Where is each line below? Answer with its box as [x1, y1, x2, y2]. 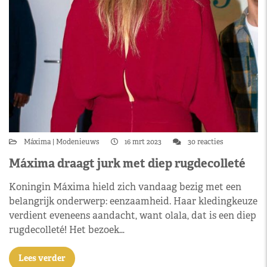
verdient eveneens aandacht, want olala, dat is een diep [9, 209, 256, 222]
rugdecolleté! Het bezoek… [9, 223, 125, 236]
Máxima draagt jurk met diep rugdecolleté [9, 155, 246, 171]
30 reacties [186, 136, 223, 147]
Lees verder [18, 252, 66, 263]
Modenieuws [54, 136, 101, 147]
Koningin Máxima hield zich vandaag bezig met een [9, 180, 241, 193]
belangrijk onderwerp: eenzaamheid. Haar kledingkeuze [9, 194, 257, 207]
